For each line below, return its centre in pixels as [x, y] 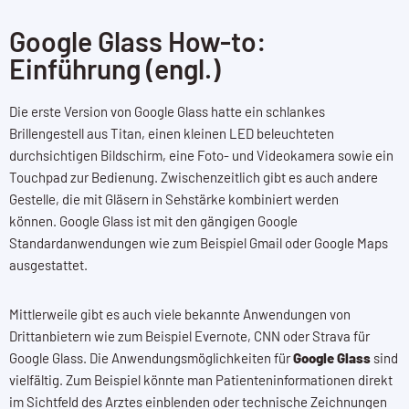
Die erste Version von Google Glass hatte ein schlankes [167, 111]
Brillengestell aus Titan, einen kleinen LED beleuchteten [172, 133]
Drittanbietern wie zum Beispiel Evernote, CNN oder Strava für [189, 336]
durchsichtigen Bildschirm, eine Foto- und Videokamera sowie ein [201, 155]
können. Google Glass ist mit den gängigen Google [153, 220]
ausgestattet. [50, 264]
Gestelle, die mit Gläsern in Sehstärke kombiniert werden [174, 199]
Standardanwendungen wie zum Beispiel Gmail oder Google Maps [199, 242]
